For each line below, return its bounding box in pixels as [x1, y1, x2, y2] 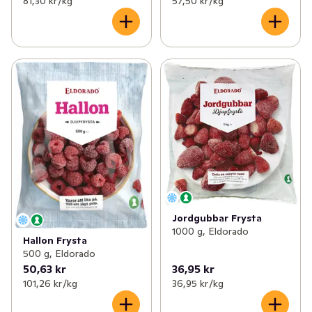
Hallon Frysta [23, 234, 87, 247]
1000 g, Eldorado [171, 225, 249, 238]
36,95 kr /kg [171, 277, 224, 290]
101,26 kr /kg [23, 277, 77, 290]
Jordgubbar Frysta [171, 212, 262, 225]
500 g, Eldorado [23, 247, 95, 260]
